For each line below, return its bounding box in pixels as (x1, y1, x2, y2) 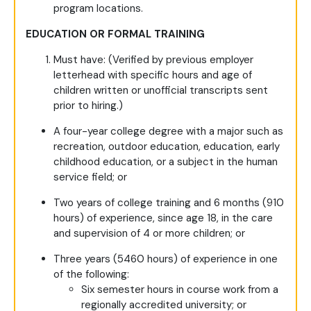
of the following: (53, 267, 129, 282)
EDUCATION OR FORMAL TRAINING (26, 27, 205, 42)
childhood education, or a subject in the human (53, 155, 278, 169)
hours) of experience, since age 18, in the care (53, 211, 273, 226)
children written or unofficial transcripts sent (53, 83, 268, 98)
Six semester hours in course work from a (81, 283, 278, 297)
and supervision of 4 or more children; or (53, 226, 245, 241)
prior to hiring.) (53, 99, 123, 113)
